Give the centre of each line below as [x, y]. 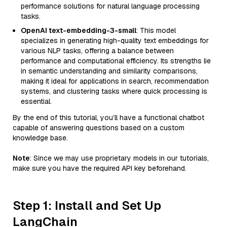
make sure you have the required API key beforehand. [100, 168]
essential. [36, 101]
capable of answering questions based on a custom [99, 128]
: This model [156, 30]
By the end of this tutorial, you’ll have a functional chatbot [108, 118]
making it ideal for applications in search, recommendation [115, 81]
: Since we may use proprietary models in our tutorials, [119, 158]
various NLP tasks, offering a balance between [97, 51]
